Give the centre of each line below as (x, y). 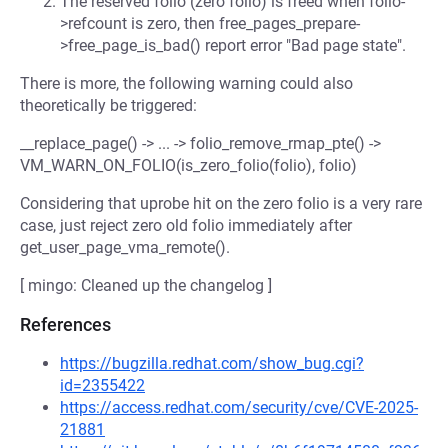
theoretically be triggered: (108, 105)
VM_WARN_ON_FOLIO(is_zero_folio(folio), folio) (188, 165)
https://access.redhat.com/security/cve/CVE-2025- (239, 407)
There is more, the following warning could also (186, 83)
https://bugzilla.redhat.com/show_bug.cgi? (212, 363)
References (65, 324)
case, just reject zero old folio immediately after (186, 225)
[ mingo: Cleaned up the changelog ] (146, 285)
